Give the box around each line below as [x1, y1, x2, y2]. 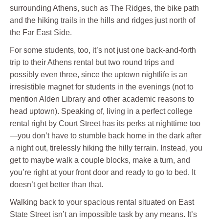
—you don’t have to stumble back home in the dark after [10, 131, 201, 140]
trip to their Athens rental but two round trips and [10, 58, 174, 67]
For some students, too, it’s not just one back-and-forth [10, 46, 196, 55]
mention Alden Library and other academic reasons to [10, 95, 194, 104]
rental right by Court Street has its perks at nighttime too [10, 119, 200, 128]
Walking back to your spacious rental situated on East [10, 198, 194, 207]
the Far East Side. [10, 28, 72, 37]
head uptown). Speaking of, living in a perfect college [10, 107, 193, 116]
